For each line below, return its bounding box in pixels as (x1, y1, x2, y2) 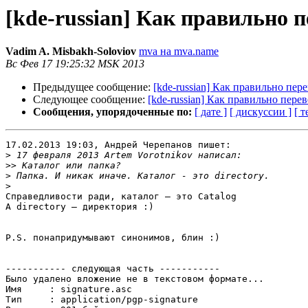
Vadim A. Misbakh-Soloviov (5, 45, 136, 58)
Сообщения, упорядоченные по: (33, 106, 192, 118)
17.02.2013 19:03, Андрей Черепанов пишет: (5, 140, 231, 151)
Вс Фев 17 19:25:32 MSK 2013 (5, 58, 144, 70)
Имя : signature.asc (5, 284, 132, 295)
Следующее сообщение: (33, 93, 148, 106)
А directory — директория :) (5, 201, 154, 212)
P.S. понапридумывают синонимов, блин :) (5, 232, 220, 243)
